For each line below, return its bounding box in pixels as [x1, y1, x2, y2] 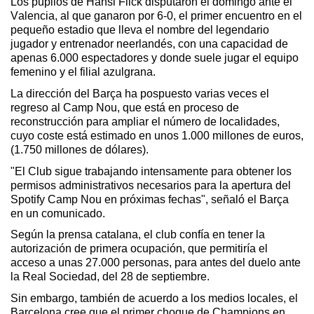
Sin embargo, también [11, 292, 123, 304]
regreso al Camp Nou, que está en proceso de [11, 101, 239, 114]
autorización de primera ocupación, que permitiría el [11, 243, 268, 255]
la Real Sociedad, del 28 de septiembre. [11, 271, 210, 283]
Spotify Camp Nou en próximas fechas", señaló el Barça [11, 193, 289, 205]
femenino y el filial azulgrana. [11, 66, 156, 78]
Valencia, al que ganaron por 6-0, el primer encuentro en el [11, 10, 302, 22]
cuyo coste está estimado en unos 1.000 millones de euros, [11, 129, 303, 142]
